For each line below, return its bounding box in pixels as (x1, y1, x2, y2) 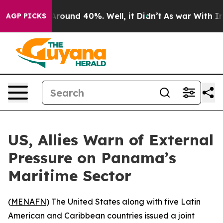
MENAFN (11, 197, 46, 207)
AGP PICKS (6, 11, 46, 20)
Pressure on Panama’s (8, 148, 176, 167)
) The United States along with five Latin (46, 197, 201, 207)
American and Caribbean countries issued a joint (8, 211, 195, 221)
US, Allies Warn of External (8, 130, 214, 149)
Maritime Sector (8, 166, 131, 185)
